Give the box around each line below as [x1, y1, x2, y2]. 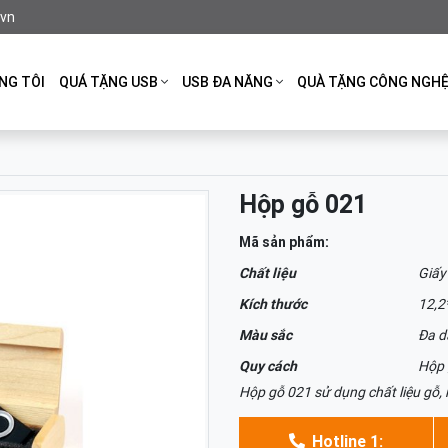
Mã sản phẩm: [239, 233, 329, 251]
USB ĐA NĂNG [182, 72, 273, 91]
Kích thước [239, 295, 307, 313]
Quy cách [239, 357, 297, 375]
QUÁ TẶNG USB [59, 72, 158, 91]
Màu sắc [239, 326, 292, 344]
